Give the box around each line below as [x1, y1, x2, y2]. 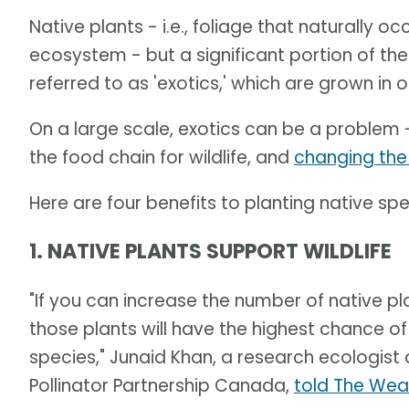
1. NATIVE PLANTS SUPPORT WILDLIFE [29, 237, 392, 267]
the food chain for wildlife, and [29, 145, 294, 171]
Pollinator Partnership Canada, [29, 372, 294, 398]
